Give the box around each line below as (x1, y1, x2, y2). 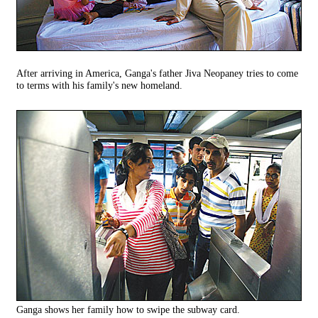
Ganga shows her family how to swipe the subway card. (16, 304, 240, 316)
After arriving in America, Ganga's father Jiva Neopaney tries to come (16, 67, 298, 79)
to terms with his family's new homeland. (16, 79, 182, 92)
